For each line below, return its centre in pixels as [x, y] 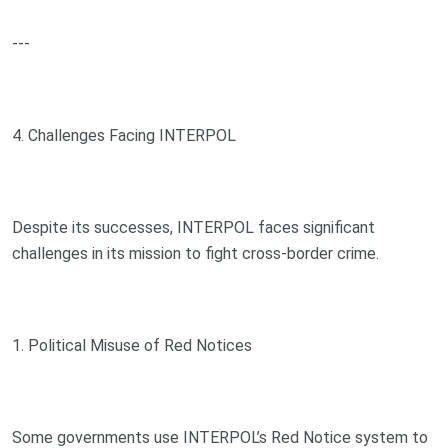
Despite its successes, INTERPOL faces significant [193, 227]
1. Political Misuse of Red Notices [132, 345]
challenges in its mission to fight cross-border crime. [195, 253]
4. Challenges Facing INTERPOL [124, 135]
